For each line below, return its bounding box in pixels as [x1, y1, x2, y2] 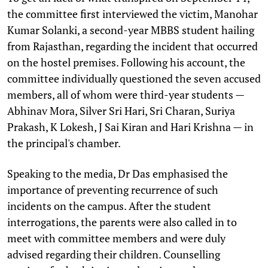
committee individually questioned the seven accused [7, 71, 261, 86]
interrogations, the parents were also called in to [7, 214, 237, 229]
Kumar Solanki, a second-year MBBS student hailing [7, 22, 254, 37]
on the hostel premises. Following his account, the [7, 54, 245, 69]
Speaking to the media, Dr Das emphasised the [7, 166, 228, 181]
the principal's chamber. [7, 135, 121, 150]
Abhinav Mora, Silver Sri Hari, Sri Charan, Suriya [7, 103, 235, 118]
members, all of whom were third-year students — [7, 87, 244, 102]
